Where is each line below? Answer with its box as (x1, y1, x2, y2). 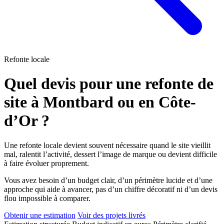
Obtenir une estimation (4, 210, 75, 219)
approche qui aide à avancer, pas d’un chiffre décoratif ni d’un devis (4, 184, 217, 193)
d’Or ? (4, 111, 49, 130)
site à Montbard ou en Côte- (4, 93, 196, 111)
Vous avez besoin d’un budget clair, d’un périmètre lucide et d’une (4, 175, 212, 184)
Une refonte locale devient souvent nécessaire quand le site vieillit (4, 140, 210, 149)
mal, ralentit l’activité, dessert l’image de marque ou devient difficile (4, 149, 217, 158)
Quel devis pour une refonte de (4, 74, 213, 93)
